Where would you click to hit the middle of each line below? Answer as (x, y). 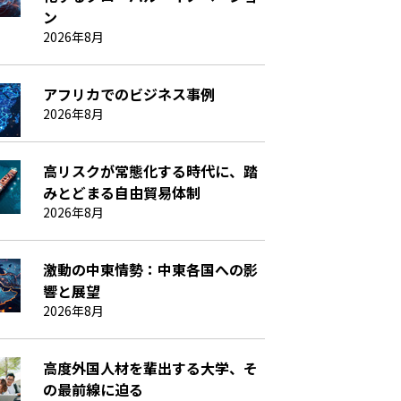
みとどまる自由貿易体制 (122, 192)
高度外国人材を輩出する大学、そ (151, 367)
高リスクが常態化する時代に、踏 (151, 171)
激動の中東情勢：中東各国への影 (151, 269)
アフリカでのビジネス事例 (129, 94)
